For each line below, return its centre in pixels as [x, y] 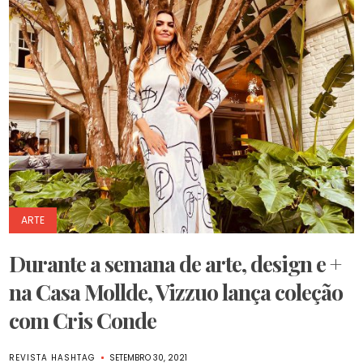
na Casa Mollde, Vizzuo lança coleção [176, 292]
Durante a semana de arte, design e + [175, 263]
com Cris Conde [83, 320]
